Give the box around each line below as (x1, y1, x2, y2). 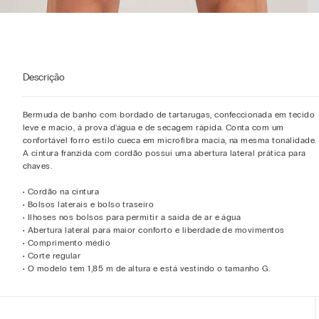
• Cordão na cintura (23, 187, 100, 197)
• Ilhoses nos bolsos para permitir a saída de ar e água (23, 212, 241, 223)
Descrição (23, 71, 65, 84)
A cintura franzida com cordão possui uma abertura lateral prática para (23, 148, 306, 159)
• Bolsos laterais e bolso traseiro (23, 199, 155, 210)
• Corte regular (23, 251, 81, 261)
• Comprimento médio (23, 238, 111, 249)
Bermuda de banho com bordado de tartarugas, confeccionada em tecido (23, 110, 315, 120)
